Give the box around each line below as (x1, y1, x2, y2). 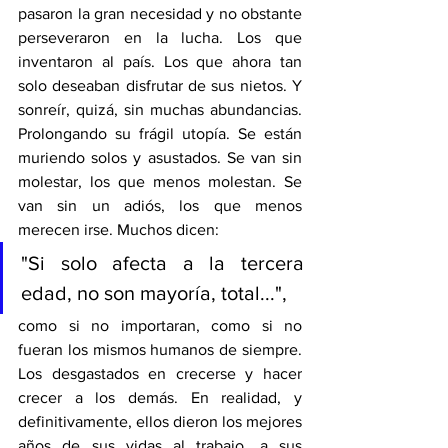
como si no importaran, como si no (18, 317, 302, 334)
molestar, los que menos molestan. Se (18, 173, 302, 190)
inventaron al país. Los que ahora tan (18, 53, 302, 70)
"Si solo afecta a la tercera (21, 252, 304, 274)
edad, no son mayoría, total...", (21, 282, 292, 304)
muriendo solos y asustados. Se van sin (18, 149, 302, 166)
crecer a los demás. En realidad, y (18, 389, 302, 406)
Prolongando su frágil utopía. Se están (18, 125, 302, 142)
